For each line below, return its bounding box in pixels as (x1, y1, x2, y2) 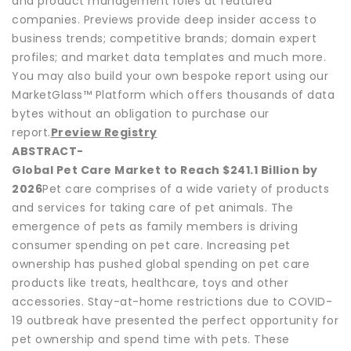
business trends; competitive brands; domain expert (12, 30, 317, 46)
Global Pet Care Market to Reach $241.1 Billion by (12, 161, 318, 178)
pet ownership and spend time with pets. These (12, 331, 290, 347)
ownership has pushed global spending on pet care (12, 255, 309, 272)
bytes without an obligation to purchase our (12, 105, 270, 121)
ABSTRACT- (12, 143, 84, 159)
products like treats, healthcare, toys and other (12, 274, 288, 291)
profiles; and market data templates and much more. (12, 49, 326, 65)
